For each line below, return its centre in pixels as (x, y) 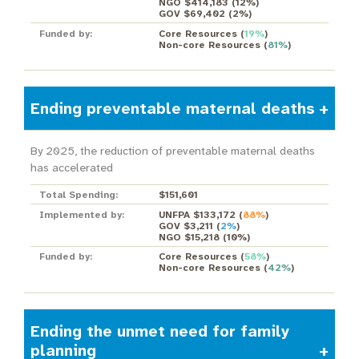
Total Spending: (78, 195)
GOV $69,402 (192, 13)
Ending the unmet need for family (159, 331)
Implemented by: (81, 214)
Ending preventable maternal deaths (172, 108)
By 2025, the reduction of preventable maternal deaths (172, 151)
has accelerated (71, 167)
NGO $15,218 (189, 237)
